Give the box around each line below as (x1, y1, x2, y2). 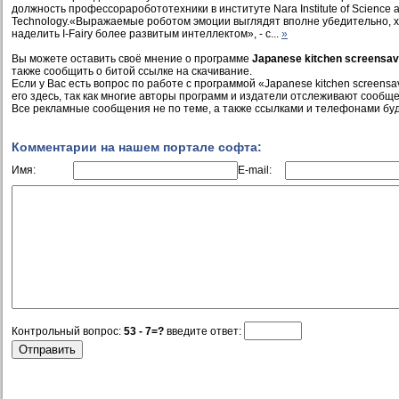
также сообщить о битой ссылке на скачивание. (12, 64, 252, 77)
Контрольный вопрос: (12, 324, 124, 338)
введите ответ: (164, 324, 244, 338)
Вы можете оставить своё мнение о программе (12, 52, 252, 65)
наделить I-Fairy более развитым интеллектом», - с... (12, 27, 281, 40)
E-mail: (238, 163, 272, 176)
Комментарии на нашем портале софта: (12, 139, 262, 154)
